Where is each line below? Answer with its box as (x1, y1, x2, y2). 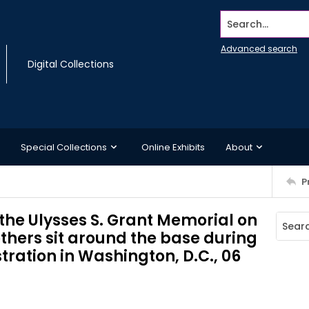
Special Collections (21, 140, 107, 154)
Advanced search (221, 43, 297, 54)
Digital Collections (28, 57, 114, 71)
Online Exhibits (141, 140, 205, 154)
